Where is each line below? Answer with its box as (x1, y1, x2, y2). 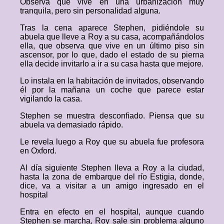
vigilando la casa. (20, 94, 82, 103)
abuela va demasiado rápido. (20, 120, 123, 129)
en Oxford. (20, 146, 56, 155)
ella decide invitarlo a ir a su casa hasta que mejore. (20, 59, 203, 68)
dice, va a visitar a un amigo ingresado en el (20, 181, 204, 190)
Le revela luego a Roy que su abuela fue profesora (20, 137, 204, 146)
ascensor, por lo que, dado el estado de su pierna (20, 50, 204, 59)
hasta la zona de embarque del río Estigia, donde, (20, 172, 204, 181)
